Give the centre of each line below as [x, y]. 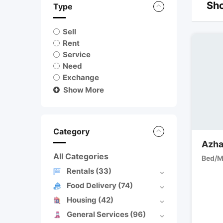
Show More [84, 90]
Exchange [81, 77]
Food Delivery [92, 185]
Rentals [81, 171]
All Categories [81, 156]
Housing [82, 200]
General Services [98, 214]
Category [71, 131]
